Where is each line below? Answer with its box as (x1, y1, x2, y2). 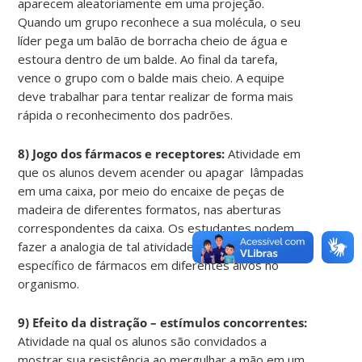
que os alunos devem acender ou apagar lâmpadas (18, 163, 305, 180)
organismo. (18, 275, 80, 292)
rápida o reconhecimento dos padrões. (18, 106, 234, 123)
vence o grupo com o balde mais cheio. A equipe (18, 69, 285, 86)
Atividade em (228, 145, 301, 162)
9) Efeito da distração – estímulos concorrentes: (18, 314, 308, 330)
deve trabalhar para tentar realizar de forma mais (18, 87, 294, 104)
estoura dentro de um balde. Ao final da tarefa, (18, 50, 279, 67)
